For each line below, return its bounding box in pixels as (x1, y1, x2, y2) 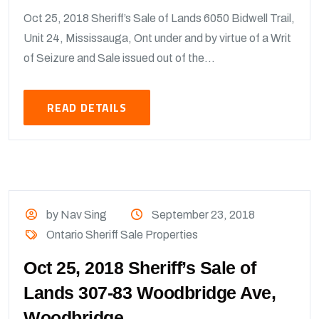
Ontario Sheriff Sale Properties (46, 229, 199, 241)
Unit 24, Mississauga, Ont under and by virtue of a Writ (23, 32, 291, 44)
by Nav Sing (44, 209, 108, 221)
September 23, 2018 (151, 209, 255, 221)
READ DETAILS (47, 99, 127, 116)
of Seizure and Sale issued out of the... (23, 52, 215, 64)
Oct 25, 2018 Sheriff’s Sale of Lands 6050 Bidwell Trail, (23, 12, 295, 24)
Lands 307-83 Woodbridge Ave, (23, 283, 276, 303)
